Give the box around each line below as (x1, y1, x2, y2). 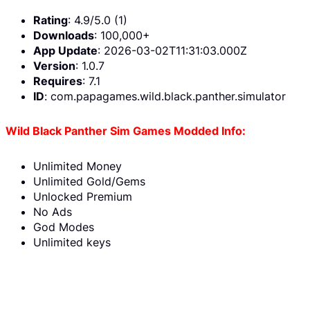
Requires (33, 73, 82, 88)
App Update (33, 43, 98, 57)
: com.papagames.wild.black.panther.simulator (44, 89, 286, 103)
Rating (33, 12, 68, 27)
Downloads (33, 28, 94, 42)
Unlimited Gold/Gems (33, 174, 145, 189)
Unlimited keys (33, 235, 111, 250)
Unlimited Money (33, 159, 122, 174)
